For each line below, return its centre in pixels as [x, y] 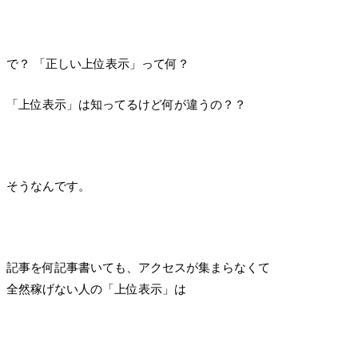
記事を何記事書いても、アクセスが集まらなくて [138, 268]
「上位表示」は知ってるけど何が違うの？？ [126, 105]
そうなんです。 [48, 186]
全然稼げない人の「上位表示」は [96, 289]
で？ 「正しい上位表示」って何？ [97, 64]
